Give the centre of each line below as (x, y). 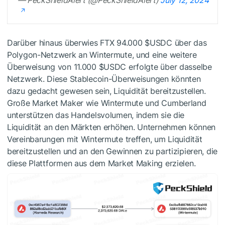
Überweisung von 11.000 (53, 67)
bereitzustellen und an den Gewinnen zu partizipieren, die (113, 151)
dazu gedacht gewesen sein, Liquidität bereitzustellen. (106, 91)
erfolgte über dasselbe (169, 67)
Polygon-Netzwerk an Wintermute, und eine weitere (102, 54)
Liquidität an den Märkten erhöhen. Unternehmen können (111, 127)
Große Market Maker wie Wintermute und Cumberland (107, 103)
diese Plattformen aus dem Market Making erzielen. (101, 163)
